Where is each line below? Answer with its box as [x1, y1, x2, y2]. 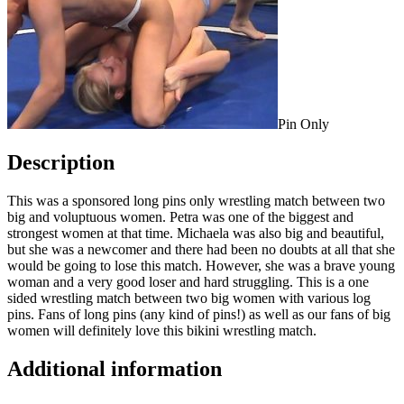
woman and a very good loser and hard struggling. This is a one [7, 273, 369, 289]
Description [7, 150, 115, 174]
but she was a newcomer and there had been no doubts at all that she [7, 241, 395, 257]
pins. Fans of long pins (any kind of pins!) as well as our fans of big [7, 306, 390, 322]
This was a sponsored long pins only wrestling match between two [7, 192, 385, 208]
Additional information [7, 356, 222, 381]
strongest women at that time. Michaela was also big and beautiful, [7, 225, 384, 241]
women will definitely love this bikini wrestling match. [7, 322, 317, 338]
